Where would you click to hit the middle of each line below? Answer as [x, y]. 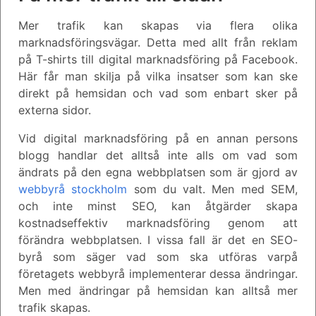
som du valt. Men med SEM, [213, 189]
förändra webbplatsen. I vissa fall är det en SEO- [158, 239]
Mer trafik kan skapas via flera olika [158, 25]
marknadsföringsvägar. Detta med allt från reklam [158, 42]
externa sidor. [55, 110]
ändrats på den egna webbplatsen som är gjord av [158, 172]
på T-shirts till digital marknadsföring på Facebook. [158, 59]
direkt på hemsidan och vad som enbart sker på [158, 93]
